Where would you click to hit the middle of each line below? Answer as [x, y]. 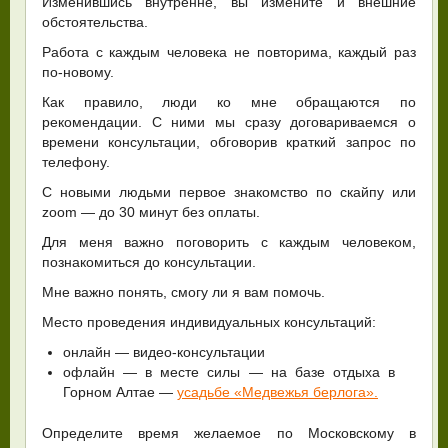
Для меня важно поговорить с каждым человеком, [229, 241]
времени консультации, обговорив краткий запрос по [229, 141]
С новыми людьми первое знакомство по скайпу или [229, 191]
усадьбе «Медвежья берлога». [277, 391]
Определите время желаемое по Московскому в [229, 432]
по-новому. [78, 71]
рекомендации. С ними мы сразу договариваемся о [229, 121]
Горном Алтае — [120, 391]
